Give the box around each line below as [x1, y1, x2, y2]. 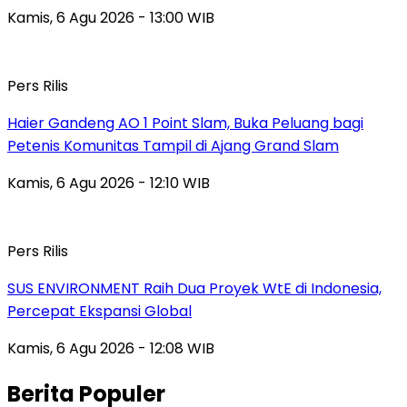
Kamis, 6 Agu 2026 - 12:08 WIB [7, 337, 214, 359]
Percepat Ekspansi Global [7, 300, 192, 322]
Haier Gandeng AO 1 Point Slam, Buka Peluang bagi [7, 112, 363, 134]
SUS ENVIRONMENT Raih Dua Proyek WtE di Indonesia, [7, 277, 382, 299]
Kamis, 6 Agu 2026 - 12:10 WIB [7, 172, 210, 194]
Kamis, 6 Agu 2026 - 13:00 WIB [7, 6, 214, 28]
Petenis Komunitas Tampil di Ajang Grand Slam [7, 134, 339, 156]
